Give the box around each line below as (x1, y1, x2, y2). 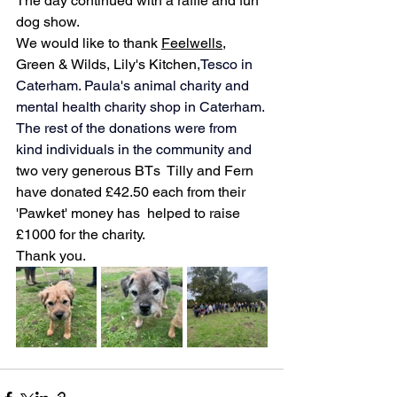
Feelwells (161, 34, 222, 51)
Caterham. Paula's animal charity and (16, 76, 253, 94)
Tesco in (200, 55, 256, 73)
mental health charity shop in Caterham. (16, 97, 268, 115)
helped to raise (144, 204, 244, 222)
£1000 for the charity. (16, 225, 145, 243)
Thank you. (16, 246, 86, 264)
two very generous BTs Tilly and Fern (16, 161, 257, 179)
